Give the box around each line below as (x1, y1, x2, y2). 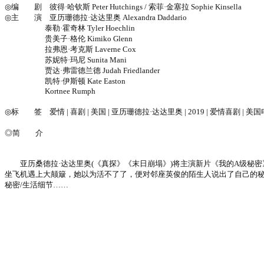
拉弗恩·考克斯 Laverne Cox (5, 44, 136, 54)
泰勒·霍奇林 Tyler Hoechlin (5, 23, 135, 32)
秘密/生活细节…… (5, 180, 68, 189)
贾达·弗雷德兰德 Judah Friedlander (5, 65, 160, 75)
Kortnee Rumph (5, 86, 95, 95)
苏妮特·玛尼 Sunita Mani (5, 55, 127, 64)
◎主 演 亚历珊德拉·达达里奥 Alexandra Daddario (5, 12, 187, 22)
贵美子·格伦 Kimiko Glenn (5, 34, 133, 43)
